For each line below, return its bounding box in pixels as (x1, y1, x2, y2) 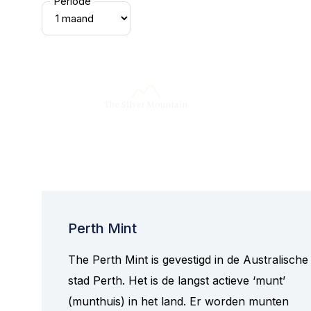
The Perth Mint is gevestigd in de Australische (68, 252, 308, 267)
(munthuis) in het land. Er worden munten (68, 294, 289, 308)
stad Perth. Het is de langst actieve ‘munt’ (68, 273, 285, 287)
